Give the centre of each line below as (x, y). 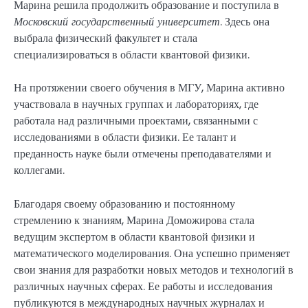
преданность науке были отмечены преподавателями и (143, 154)
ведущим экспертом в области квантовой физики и (134, 236)
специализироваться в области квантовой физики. (132, 55)
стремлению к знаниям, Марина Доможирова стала (134, 220)
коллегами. (39, 170)
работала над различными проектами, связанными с (136, 121)
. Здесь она (245, 22)
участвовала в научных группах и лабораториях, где (136, 104)
